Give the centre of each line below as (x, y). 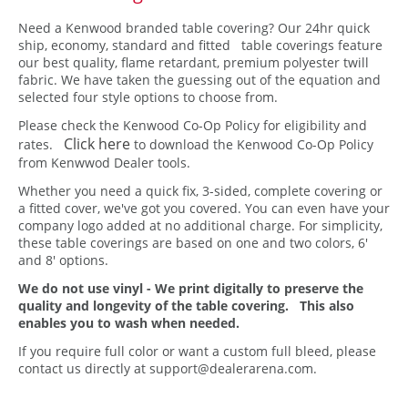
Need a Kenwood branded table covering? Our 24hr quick (194, 27)
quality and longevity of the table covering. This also (186, 305)
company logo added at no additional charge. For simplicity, (200, 225)
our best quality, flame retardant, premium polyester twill (194, 62)
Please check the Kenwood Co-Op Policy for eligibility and (193, 125)
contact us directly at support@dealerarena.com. (168, 368)
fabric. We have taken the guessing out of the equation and (199, 79)
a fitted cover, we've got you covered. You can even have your (204, 208)
